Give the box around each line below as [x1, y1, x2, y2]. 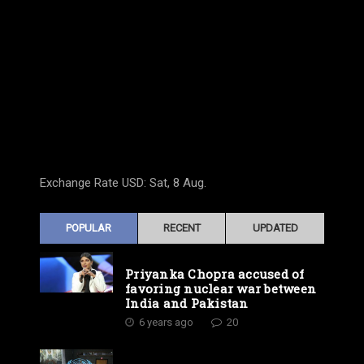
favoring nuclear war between [125, 279, 316, 297]
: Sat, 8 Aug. [144, 175, 206, 190]
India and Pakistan [125, 294, 249, 311]
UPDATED [252, 221, 298, 234]
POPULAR [66, 221, 111, 234]
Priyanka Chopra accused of [125, 265, 305, 282]
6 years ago [139, 315, 193, 328]
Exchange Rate [40, 175, 122, 190]
